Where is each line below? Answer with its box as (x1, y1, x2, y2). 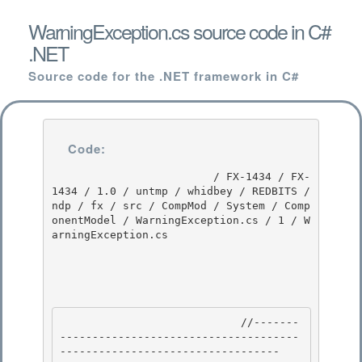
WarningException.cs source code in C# (28, 16, 330, 45)
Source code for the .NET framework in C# (28, 67, 299, 85)
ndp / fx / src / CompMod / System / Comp (51, 199, 310, 212)
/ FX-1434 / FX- (51, 170, 213, 183)
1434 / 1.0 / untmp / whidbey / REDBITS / (51, 184, 310, 197)
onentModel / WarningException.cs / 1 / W (51, 213, 310, 226)
